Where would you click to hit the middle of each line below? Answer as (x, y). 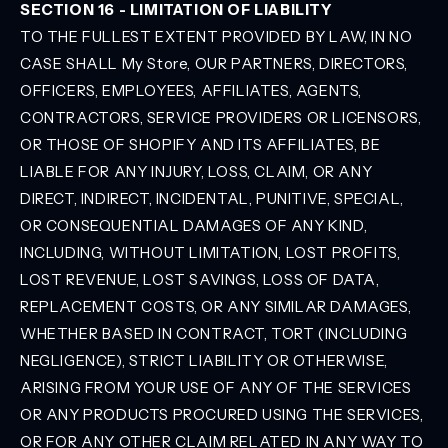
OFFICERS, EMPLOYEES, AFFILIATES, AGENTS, (191, 90)
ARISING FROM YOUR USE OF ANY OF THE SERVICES (216, 387)
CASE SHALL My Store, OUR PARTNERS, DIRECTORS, (214, 63)
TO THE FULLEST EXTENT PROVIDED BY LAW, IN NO (216, 36)
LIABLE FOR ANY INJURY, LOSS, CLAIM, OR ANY (196, 171)
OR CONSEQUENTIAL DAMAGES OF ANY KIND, (194, 225)
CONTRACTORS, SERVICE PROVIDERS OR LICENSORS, (221, 117)
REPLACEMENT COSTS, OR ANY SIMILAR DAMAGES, (216, 306)
